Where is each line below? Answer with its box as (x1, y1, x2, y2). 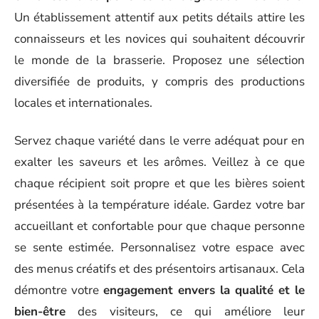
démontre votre (14, 281, 103, 298)
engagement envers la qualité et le (103, 281, 305, 298)
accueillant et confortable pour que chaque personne (14, 217, 305, 234)
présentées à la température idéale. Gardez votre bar (14, 196, 305, 213)
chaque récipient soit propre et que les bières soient (14, 174, 305, 192)
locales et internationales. (14, 95, 152, 111)
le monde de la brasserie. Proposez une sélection (14, 52, 305, 68)
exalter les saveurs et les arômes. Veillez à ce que (14, 153, 305, 170)
